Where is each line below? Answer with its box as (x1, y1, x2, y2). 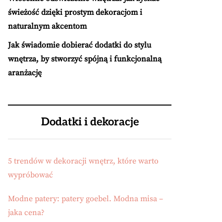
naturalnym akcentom (8, 21, 87, 31)
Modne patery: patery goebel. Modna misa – (8, 194, 163, 204)
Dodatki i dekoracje (41, 115, 139, 128)
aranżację (8, 68, 42, 78)
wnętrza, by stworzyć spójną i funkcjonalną (8, 54, 162, 64)
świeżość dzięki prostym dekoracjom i (8, 7, 142, 17)
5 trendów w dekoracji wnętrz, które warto (8, 156, 159, 166)
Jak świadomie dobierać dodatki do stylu (8, 40, 151, 50)
